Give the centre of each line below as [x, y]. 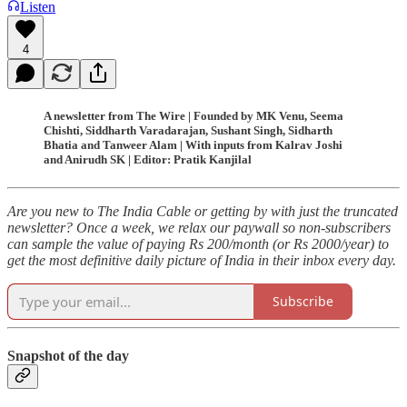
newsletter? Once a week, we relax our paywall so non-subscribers [199, 227]
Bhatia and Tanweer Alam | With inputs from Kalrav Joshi [193, 144]
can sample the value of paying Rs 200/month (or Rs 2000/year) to [198, 243]
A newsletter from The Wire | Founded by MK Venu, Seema [194, 115]
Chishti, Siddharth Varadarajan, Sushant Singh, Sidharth [188, 130]
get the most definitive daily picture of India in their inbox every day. [202, 260]
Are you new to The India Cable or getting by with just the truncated [203, 211]
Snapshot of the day [68, 356]
